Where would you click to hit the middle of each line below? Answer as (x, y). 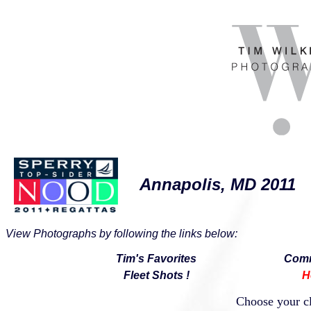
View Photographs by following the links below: (121, 233)
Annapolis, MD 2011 (218, 184)
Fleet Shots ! (156, 275)
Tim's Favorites (156, 258)
